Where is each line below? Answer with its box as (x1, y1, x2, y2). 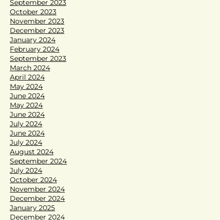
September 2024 (10, 156, 67, 165)
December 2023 (10, 26, 64, 35)
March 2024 (10, 63, 50, 72)
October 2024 (10, 175, 57, 184)
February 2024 (10, 44, 59, 54)
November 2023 (10, 16, 64, 26)
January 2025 (10, 203, 55, 212)
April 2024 (10, 72, 45, 82)
